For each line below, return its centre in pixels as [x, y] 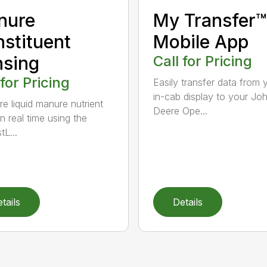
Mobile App [201, 41]
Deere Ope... [180, 111]
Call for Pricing [202, 61]
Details [187, 202]
